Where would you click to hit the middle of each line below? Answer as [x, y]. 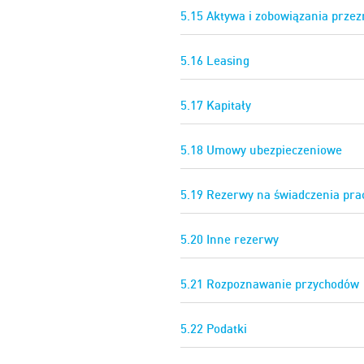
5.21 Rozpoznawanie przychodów [270, 284]
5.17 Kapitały [216, 106]
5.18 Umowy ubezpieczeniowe [261, 150]
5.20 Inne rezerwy [230, 240]
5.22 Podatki [214, 329]
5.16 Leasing [215, 61]
